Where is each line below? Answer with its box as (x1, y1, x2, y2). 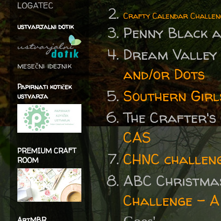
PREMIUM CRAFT (17, 146, 76, 155)
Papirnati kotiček (17, 82, 72, 91)
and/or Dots (123, 65, 205, 84)
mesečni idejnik (17, 60, 72, 71)
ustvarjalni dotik (17, 22, 74, 31)
